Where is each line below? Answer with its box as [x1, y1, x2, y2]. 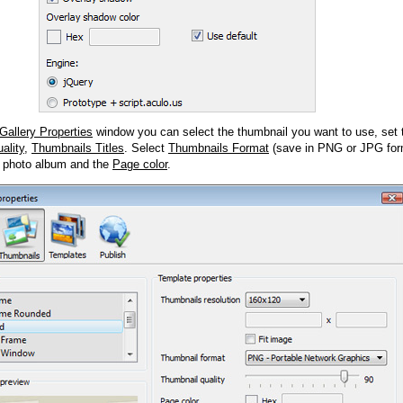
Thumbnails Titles [31, 141, 124, 156]
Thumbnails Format [168, 141, 269, 156]
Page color [112, 157, 167, 172]
